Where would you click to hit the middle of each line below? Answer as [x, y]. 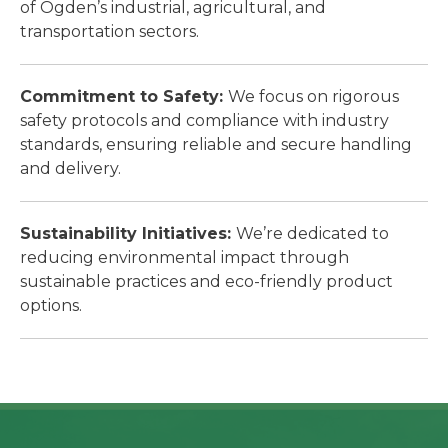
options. [51, 306]
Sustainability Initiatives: [128, 234]
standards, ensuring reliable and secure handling [216, 145]
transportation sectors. [109, 32]
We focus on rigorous [313, 97]
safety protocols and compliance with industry [204, 121]
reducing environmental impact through [184, 258]
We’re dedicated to [312, 234]
